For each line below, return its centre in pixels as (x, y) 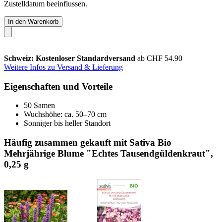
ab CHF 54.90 (160, 58)
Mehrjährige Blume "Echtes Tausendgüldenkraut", (109, 153)
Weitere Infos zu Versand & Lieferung (63, 67)
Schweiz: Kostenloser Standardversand (71, 58)
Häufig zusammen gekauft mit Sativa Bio (88, 142)
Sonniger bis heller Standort (67, 123)
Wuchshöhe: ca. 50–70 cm (65, 114)
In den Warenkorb (33, 21)
